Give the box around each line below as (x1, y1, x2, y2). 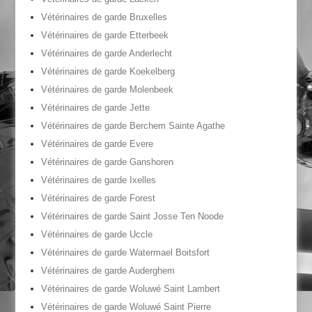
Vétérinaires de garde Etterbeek (40, 30, 169, 40)
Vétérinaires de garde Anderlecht (40, 48, 172, 58)
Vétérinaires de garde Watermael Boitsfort (40, 247, 210, 258)
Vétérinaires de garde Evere (40, 139, 153, 149)
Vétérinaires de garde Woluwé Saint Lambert (40, 283, 220, 294)
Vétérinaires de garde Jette (40, 102, 150, 113)
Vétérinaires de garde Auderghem (40, 265, 175, 276)
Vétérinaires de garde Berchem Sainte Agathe (40, 120, 225, 131)
